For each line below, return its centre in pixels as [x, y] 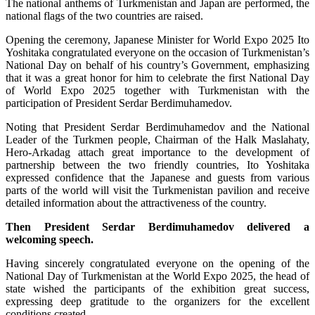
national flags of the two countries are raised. [104, 16]
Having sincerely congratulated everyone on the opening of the [157, 263]
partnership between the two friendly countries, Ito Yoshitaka [157, 165]
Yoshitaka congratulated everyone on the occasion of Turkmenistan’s [157, 52]
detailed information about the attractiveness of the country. [136, 203]
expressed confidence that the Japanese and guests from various [157, 178]
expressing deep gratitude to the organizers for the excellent [157, 301]
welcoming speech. [50, 239]
